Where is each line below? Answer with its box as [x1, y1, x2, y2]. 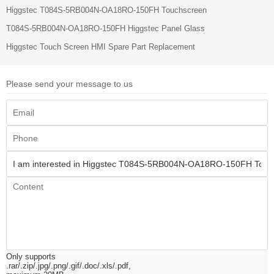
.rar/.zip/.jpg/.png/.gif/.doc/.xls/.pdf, [6, 261, 131, 270]
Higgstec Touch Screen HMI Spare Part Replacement [6, 42, 195, 51]
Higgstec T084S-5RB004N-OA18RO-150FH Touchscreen [6, 5, 207, 15]
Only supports [6, 251, 56, 261]
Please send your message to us [6, 78, 133, 89]
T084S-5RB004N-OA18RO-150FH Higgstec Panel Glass [6, 23, 205, 33]
